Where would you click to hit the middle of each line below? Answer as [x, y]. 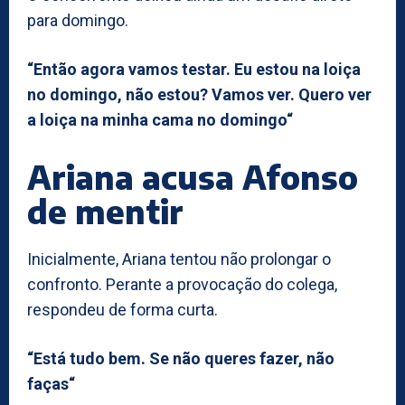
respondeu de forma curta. [122, 309]
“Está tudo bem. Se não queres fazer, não [181, 358]
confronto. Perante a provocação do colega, [182, 284]
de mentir [105, 211]
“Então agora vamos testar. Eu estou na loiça [194, 69]
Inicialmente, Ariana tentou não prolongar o [179, 259]
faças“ [51, 383]
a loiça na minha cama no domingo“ [160, 119]
